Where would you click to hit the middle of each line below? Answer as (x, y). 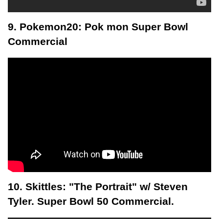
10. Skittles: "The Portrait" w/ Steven (98, 186)
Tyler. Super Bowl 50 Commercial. (91, 201)
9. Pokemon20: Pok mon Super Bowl (98, 27)
